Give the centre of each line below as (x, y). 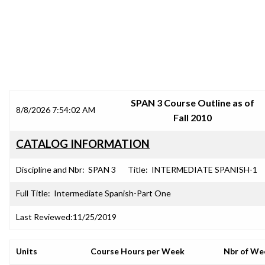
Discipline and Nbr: (50, 169)
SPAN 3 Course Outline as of (193, 103)
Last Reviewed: (44, 217)
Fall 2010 (193, 117)
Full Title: (33, 193)
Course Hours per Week (138, 251)
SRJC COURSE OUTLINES (132, 62)
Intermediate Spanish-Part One (112, 193)
